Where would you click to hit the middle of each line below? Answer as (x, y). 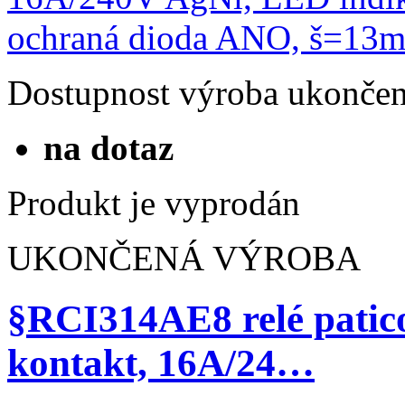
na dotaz (108, 147)
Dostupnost (89, 92)
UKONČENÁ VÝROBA (184, 258)
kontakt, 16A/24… (161, 363)
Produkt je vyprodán (154, 202)
